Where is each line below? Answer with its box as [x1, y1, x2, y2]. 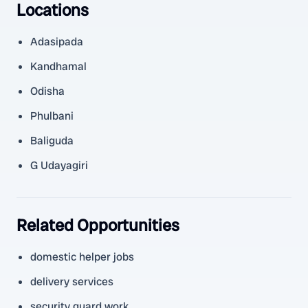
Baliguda [30, 133, 74, 148]
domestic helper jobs [30, 250, 134, 264]
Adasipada [30, 34, 83, 49]
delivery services [30, 274, 113, 289]
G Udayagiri [30, 158, 88, 173]
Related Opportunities [16, 214, 179, 236]
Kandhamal [30, 59, 87, 74]
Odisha [30, 84, 65, 98]
